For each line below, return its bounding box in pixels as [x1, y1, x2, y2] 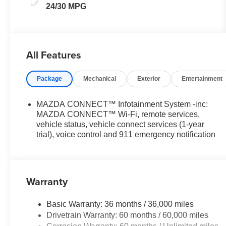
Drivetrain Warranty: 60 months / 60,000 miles [46, 211, 209, 220]
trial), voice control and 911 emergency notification [36, 130, 216, 139]
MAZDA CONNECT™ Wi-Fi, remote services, [36, 110, 200, 119]
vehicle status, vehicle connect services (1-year [36, 120, 205, 129]
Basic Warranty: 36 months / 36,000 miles [46, 200, 194, 209]
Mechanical [83, 75, 117, 83]
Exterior [137, 75, 161, 83]
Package [37, 75, 63, 83]
